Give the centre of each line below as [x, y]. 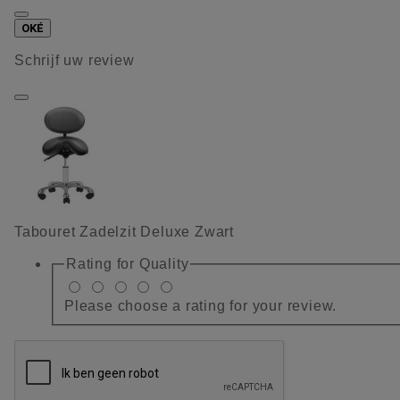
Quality [164, 264]
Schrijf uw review [75, 61]
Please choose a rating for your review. [201, 305]
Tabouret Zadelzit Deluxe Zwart [124, 232]
